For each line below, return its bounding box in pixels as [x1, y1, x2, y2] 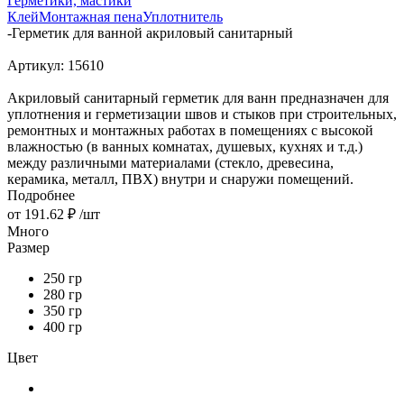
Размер [7, 239, 50, 255]
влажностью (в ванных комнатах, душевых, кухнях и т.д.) [7, 138, 363, 154]
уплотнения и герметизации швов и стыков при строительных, [7, 106, 397, 122]
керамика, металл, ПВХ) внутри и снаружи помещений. [7, 170, 353, 187]
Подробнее [7, 187, 75, 203]
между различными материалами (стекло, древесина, [7, 154, 334, 170]
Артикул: [7, 57, 64, 73]
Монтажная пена [39, 8, 142, 24]
